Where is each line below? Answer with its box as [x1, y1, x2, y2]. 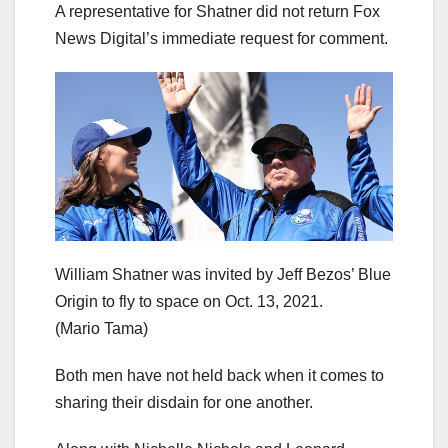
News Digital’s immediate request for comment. [55, 29, 388, 47]
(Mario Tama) [55, 319, 148, 337]
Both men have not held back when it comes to [55, 366, 384, 384]
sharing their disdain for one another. [55, 393, 313, 411]
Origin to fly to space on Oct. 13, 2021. [55, 292, 323, 310]
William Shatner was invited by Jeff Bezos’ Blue [55, 265, 391, 283]
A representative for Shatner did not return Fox [55, 2, 380, 20]
